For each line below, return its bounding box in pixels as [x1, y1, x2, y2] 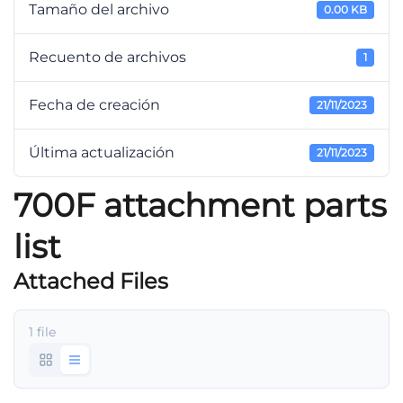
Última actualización [29, 144, 175, 161]
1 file [29, 324, 56, 340]
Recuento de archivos [29, 49, 186, 66]
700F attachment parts [13, 185, 387, 225]
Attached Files [13, 268, 168, 294]
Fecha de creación [29, 96, 160, 113]
